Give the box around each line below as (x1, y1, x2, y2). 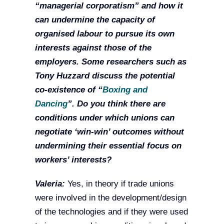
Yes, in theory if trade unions (64, 179, 174, 189)
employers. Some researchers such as (34, 57, 186, 67)
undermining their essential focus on (34, 141, 181, 151)
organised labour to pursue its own (34, 29, 174, 39)
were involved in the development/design (34, 193, 186, 203)
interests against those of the (34, 43, 151, 53)
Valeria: (34, 179, 65, 189)
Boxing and (102, 85, 147, 95)
